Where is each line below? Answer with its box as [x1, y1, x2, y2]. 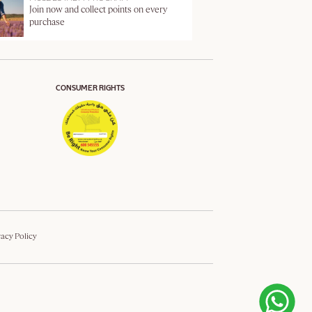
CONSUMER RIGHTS [55, 84, 125, 93]
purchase [29, 17, 65, 27]
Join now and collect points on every [29, 5, 168, 15]
